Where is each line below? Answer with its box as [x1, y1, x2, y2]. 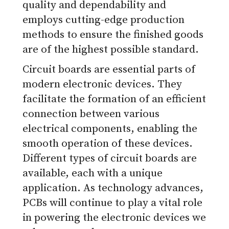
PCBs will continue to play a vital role [22, 196, 202, 210]
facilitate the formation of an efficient [22, 93, 206, 106]
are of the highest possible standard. [22, 43, 199, 57]
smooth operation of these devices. [22, 137, 193, 151]
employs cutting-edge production [22, 13, 185, 27]
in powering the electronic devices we [22, 211, 206, 225]
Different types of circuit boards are [22, 152, 197, 166]
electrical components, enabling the [22, 122, 197, 136]
